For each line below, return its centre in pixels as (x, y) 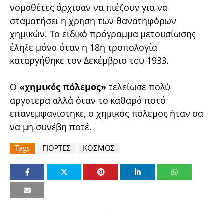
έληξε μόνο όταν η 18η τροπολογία (83, 47)
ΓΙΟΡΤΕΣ (56, 148)
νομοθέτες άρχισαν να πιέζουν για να (89, 7)
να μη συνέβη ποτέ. (51, 126)
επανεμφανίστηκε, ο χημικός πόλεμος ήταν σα (107, 113)
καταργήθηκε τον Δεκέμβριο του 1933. (91, 60)
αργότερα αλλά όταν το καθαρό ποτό (88, 100)
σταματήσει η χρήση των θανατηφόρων (93, 20)
